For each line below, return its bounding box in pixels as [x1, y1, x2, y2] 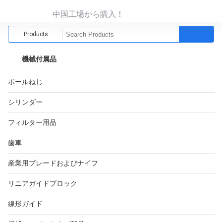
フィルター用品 [8, 118, 56, 126]
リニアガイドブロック [8, 179, 77, 187]
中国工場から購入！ [53, 9, 124, 19]
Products [24, 31, 48, 38]
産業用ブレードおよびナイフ [8, 159, 98, 167]
